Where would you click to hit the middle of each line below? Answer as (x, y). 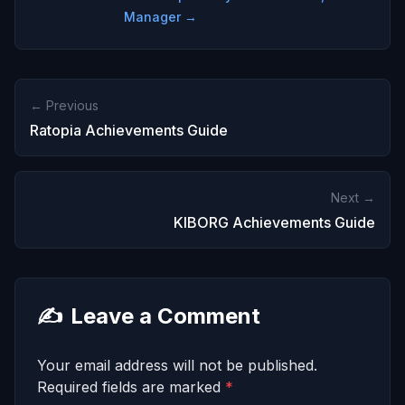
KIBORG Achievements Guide (274, 222)
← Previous (64, 105)
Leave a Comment (165, 316)
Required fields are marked (131, 386)
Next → (353, 197)
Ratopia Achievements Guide (129, 130)
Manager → (160, 16)
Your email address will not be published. (177, 365)
